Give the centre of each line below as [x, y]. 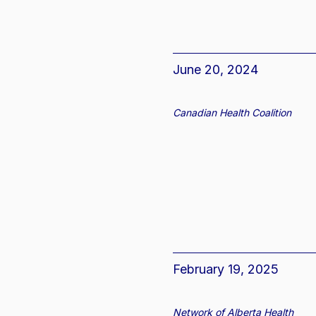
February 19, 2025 [226, 269]
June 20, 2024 [216, 70]
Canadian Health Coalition [232, 113]
